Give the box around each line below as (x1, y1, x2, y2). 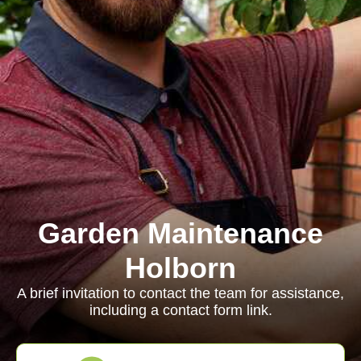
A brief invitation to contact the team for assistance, (17, 285, 344, 301)
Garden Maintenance (38, 217, 323, 250)
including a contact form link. (89, 302, 272, 318)
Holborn (125, 251, 236, 284)
